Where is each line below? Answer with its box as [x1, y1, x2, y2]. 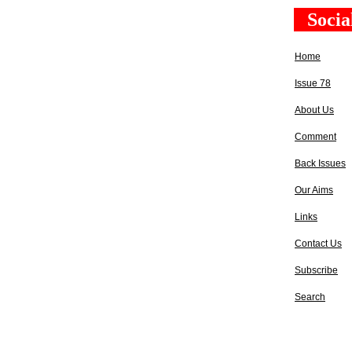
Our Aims [295, 185, 333, 196]
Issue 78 [295, 78, 331, 89]
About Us [295, 104, 334, 115]
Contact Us [295, 238, 342, 249]
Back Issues [295, 158, 346, 169]
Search [295, 291, 325, 302]
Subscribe [295, 265, 338, 276]
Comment [295, 131, 336, 142]
